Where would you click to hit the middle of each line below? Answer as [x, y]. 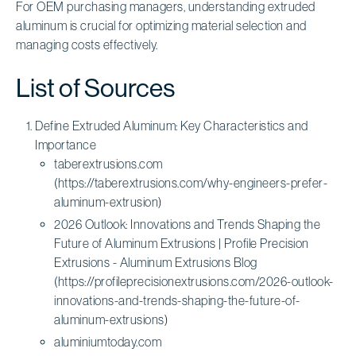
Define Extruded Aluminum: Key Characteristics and [172, 125]
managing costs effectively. [87, 44]
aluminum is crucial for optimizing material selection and [161, 25]
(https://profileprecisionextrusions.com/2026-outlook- [194, 281]
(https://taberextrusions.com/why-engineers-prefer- [191, 182]
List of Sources [95, 88]
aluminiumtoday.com [108, 341]
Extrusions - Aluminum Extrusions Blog [156, 262]
